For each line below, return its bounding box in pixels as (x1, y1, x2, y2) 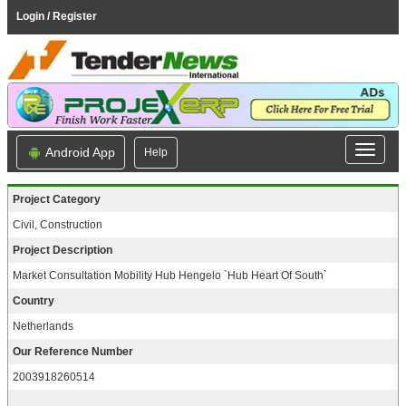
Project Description (13, 245, 112, 256)
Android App (43, 145, 115, 159)
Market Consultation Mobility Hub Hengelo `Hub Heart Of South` (13, 270, 327, 282)
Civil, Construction (13, 219, 102, 231)
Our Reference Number (13, 346, 133, 358)
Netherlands (13, 321, 73, 333)
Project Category (13, 194, 101, 206)
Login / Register (16, 10, 97, 23)
